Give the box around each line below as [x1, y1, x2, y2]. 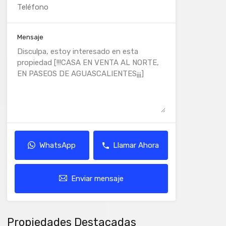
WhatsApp [39, 141, 76, 150]
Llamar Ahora [112, 141, 159, 150]
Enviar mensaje [71, 174, 124, 183]
